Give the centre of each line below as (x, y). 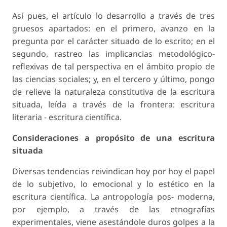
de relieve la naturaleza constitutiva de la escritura (113, 92)
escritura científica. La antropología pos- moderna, (113, 197)
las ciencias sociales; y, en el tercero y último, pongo (113, 79)
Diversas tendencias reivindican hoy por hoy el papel (113, 172)
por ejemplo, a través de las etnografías (113, 210)
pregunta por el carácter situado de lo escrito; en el (113, 41)
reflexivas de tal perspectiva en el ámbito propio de (113, 67)
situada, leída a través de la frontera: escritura (113, 105)
